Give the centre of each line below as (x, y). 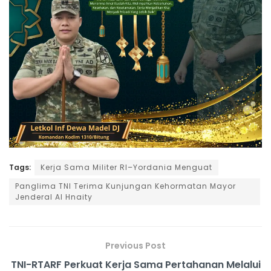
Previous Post (135, 246)
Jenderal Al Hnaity (54, 197)
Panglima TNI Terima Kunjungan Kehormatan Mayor (126, 186)
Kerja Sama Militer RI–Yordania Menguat (126, 168)
